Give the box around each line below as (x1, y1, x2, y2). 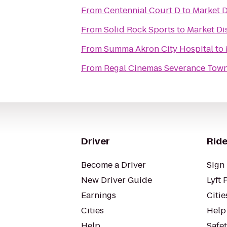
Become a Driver (81, 159, 146, 171)
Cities (81, 205, 104, 216)
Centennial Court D (104, 5, 180, 16)
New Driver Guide (81, 174, 152, 186)
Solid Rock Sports (104, 24, 175, 35)
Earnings (81, 190, 116, 201)
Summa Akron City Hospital (104, 43, 213, 55)
